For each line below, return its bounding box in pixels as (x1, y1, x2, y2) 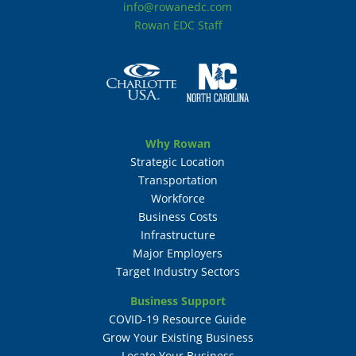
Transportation (137, 172, 218, 188)
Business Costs (137, 208, 218, 224)
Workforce (150, 190, 205, 206)
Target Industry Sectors (115, 263, 240, 279)
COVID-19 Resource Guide (109, 311, 247, 327)
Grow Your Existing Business (102, 329, 253, 345)
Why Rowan (145, 135, 211, 151)
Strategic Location (130, 153, 226, 169)
